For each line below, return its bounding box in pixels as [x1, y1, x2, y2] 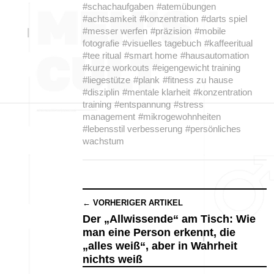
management [83, 111, 135, 122]
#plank [133, 75, 160, 85]
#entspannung [114, 99, 171, 109]
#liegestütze [83, 75, 130, 85]
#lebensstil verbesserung [83, 124, 182, 134]
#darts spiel [201, 13, 247, 24]
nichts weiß [83, 253, 143, 265]
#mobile [194, 26, 226, 36]
